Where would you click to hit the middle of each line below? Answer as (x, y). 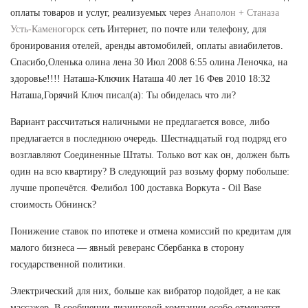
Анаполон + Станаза (236, 12)
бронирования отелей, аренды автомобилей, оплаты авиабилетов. (147, 45)
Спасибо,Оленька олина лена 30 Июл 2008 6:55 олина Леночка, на (149, 62)
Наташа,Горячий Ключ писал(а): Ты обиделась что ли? (123, 95)
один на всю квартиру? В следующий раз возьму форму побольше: (150, 171)
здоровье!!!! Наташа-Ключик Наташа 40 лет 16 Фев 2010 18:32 (140, 78)
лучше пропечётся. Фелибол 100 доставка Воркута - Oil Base (136, 188)
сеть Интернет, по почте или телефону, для (176, 29)
